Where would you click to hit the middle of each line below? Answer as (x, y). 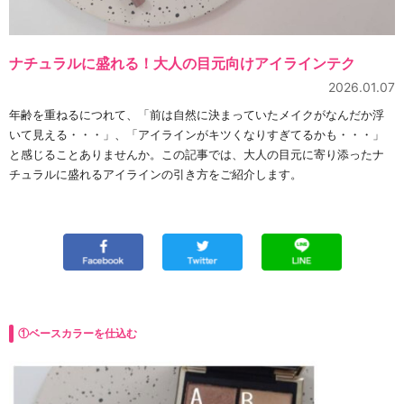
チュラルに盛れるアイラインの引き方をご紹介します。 (156, 174)
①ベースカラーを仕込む (78, 334)
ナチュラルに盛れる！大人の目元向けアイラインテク (182, 64)
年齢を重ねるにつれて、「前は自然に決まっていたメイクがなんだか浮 (197, 115)
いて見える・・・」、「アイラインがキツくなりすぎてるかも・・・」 (197, 135)
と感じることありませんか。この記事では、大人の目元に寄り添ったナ (197, 155)
